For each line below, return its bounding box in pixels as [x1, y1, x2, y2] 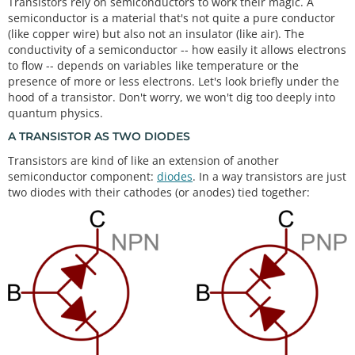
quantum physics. [8, 105, 103, 120]
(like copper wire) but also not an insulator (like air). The [8, 25, 304, 41]
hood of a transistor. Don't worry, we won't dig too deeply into [8, 89, 335, 105]
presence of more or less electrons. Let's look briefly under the [8, 73, 339, 89]
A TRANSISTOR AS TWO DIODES [8, 129, 190, 144]
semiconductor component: [8, 168, 157, 184]
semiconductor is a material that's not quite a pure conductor [8, 10, 335, 25]
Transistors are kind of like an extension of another [8, 152, 279, 168]
